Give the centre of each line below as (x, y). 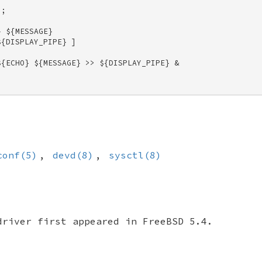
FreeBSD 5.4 (175, 221)
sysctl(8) (135, 155)
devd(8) (73, 155)
